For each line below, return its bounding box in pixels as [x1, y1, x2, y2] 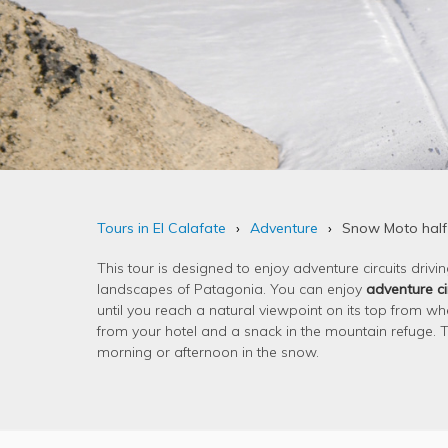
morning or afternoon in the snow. [97, 343, 319, 361]
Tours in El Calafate [97, 219, 226, 237]
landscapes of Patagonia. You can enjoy [97, 280, 366, 298]
